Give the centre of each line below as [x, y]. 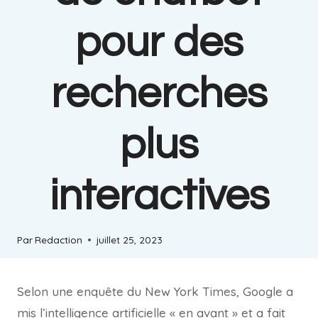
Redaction [59, 240]
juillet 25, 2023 [130, 240]
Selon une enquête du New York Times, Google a [155, 292]
